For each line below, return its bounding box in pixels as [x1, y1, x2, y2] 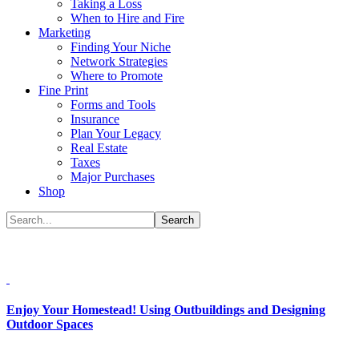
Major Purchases [71, 170, 155, 184]
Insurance [71, 112, 119, 126]
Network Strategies [71, 54, 167, 68]
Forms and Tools [71, 98, 155, 111]
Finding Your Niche [71, 40, 171, 54]
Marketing [38, 26, 91, 39]
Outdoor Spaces [6, 317, 93, 332]
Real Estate [71, 141, 127, 155]
